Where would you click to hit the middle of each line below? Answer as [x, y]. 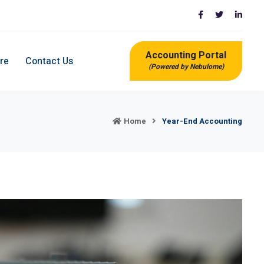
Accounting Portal [186, 55]
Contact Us [49, 61]
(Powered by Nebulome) [186, 67]
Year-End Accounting [202, 121]
